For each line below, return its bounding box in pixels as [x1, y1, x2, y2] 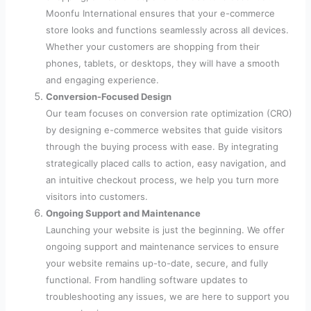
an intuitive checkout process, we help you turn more [46, 174, 280, 185]
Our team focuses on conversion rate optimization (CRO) [46, 107, 293, 119]
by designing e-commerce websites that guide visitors [46, 124, 283, 135]
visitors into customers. [46, 190, 149, 202]
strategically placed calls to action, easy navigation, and [46, 157, 287, 169]
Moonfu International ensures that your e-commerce [46, 7, 276, 19]
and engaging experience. [46, 74, 160, 85]
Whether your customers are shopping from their [46, 40, 260, 52]
